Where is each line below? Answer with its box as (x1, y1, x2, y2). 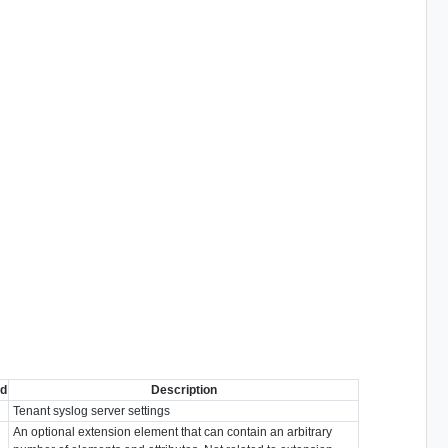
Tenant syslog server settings (13, 403, 171, 418)
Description (150, 382, 217, 397)
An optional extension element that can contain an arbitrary (13, 424, 333, 439)
